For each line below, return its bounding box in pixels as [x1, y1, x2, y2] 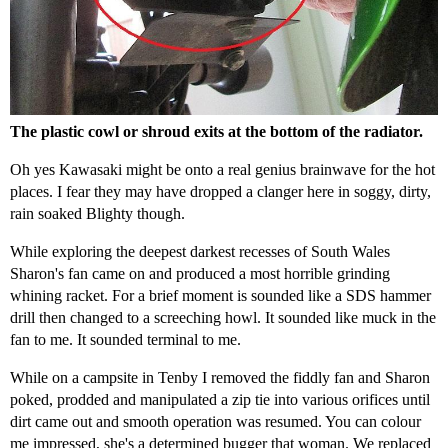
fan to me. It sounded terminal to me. [10, 330, 241, 348]
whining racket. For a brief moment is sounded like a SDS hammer [10, 286, 431, 304]
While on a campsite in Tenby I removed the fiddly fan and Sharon [10, 368, 430, 386]
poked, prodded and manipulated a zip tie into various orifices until [10, 390, 430, 408]
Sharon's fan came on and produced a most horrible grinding [10, 264, 390, 282]
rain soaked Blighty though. [10, 204, 189, 222]
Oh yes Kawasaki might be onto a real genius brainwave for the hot [10, 160, 435, 178]
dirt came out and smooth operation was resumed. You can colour [10, 412, 421, 430]
